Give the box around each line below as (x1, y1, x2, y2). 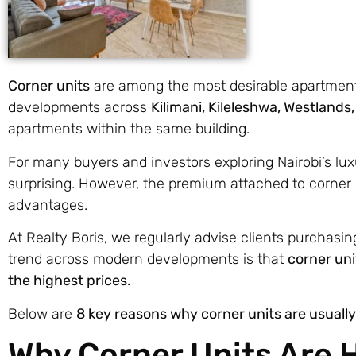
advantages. (8, 195, 87, 214)
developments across (8, 99, 151, 117)
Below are (8, 304, 76, 323)
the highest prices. (8, 272, 131, 290)
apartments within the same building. (8, 120, 250, 138)
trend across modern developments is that (8, 250, 288, 269)
